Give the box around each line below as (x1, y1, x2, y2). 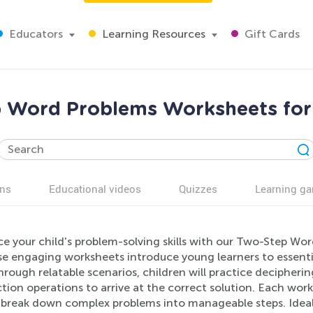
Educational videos (49, 182, 141, 196)
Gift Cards (242, 27, 300, 41)
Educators (6, 27, 63, 41)
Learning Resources (99, 27, 205, 41)
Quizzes (179, 182, 217, 196)
